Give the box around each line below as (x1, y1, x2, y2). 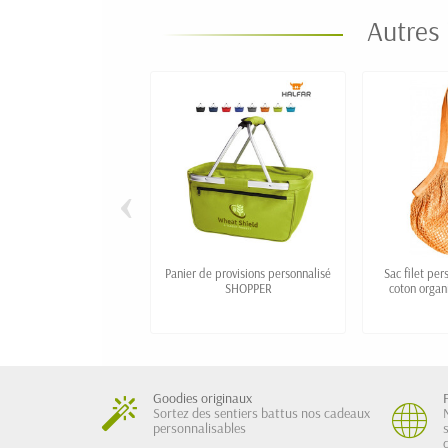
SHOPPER (224, 280, 272, 297)
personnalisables (153, 419, 246, 438)
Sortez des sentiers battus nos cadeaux (153, 404, 370, 423)
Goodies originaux (153, 389, 252, 408)
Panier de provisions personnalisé (165, 265, 331, 282)
